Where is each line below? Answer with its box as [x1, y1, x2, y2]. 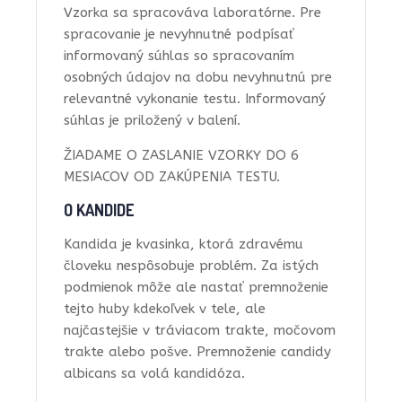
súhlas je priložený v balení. [64, 111, 240, 128]
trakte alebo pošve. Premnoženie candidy [64, 343, 331, 360]
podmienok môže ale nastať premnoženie [64, 278, 328, 295]
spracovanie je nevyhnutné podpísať [64, 25, 294, 42]
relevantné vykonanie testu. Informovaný [64, 90, 326, 107]
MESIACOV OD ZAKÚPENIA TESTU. [64, 168, 280, 185]
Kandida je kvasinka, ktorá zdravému [64, 235, 303, 252]
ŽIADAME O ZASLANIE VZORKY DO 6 [64, 146, 299, 163]
